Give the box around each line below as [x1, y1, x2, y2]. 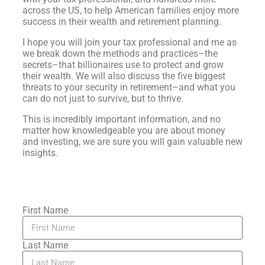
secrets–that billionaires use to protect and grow [22, 59, 224, 70]
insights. [22, 147, 60, 159]
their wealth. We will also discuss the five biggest [22, 70, 225, 82]
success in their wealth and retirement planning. [22, 16, 221, 27]
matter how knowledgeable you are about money [22, 125, 225, 136]
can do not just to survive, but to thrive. [22, 93, 183, 104]
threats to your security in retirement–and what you [22, 82, 235, 93]
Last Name [22, 240, 68, 251]
